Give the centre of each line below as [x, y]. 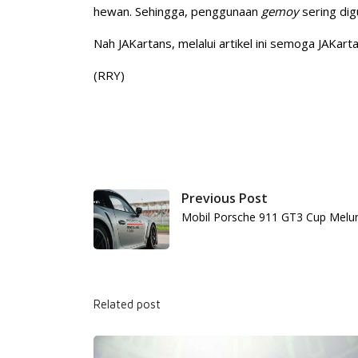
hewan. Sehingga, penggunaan [177, 11]
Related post [127, 304]
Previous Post [225, 198]
